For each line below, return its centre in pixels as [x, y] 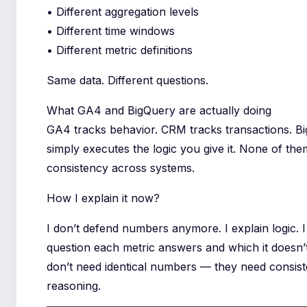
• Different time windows [111, 31]
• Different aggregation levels [123, 12]
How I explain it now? [103, 198]
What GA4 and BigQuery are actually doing [159, 111]
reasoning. [74, 286]
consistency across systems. [121, 168]
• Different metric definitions [120, 50]
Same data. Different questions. [128, 81]
